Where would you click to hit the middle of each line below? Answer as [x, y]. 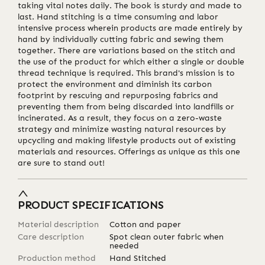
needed [125, 245]
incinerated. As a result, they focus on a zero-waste [120, 118]
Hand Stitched [138, 258]
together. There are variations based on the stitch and [127, 51]
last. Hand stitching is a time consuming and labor [118, 17]
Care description [51, 237]
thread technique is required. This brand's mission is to [126, 73]
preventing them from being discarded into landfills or [126, 107]
